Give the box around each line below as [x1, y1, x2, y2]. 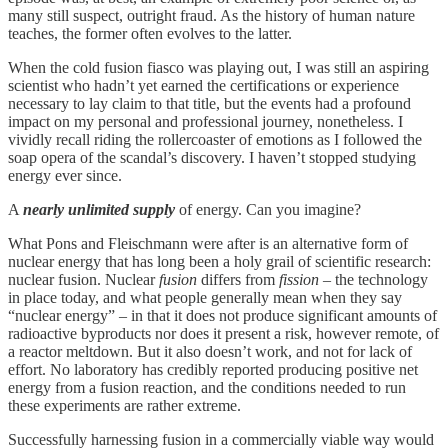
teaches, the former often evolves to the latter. [8, 24, 292, 42]
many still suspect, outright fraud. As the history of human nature [8, 6, 415, 24]
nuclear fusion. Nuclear [8, 270, 159, 288]
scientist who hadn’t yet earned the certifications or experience [8, 76, 399, 94]
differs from [197, 270, 279, 288]
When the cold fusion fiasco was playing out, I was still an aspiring [8, 58, 429, 76]
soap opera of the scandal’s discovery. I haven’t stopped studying [8, 148, 416, 166]
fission [279, 270, 319, 288]
